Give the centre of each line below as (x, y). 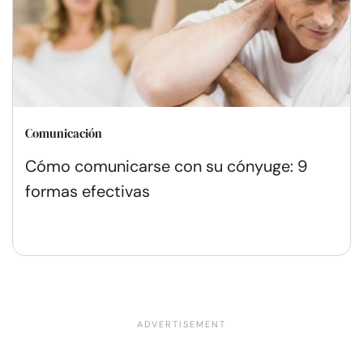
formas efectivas (88, 191)
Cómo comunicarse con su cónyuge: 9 (167, 166)
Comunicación (64, 133)
